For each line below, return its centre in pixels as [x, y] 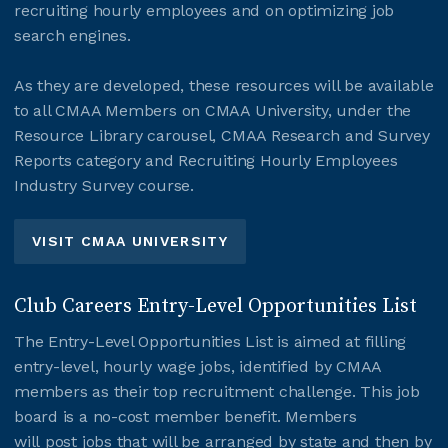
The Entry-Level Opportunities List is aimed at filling [210, 341]
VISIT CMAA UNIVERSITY [130, 241]
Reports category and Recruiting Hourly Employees [206, 160]
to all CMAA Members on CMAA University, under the [213, 110]
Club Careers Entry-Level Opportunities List [215, 306]
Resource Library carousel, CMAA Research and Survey [222, 135]
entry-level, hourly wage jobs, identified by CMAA [198, 366]
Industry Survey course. [106, 185]
